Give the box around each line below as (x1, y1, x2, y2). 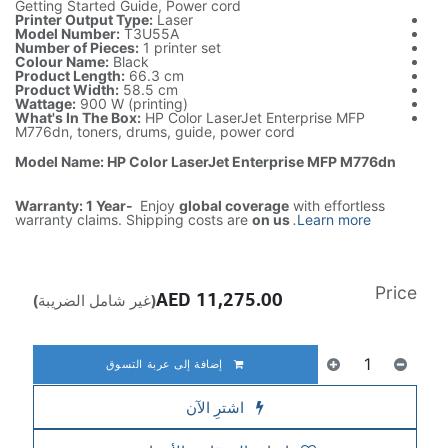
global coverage (179, 197, 289, 214)
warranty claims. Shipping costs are (15, 211, 252, 228)
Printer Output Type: (15, 11, 153, 28)
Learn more (297, 211, 371, 228)
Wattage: (15, 95, 76, 112)
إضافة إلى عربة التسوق (105, 357, 227, 370)
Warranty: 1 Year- (15, 197, 136, 214)
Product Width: (15, 81, 119, 98)
